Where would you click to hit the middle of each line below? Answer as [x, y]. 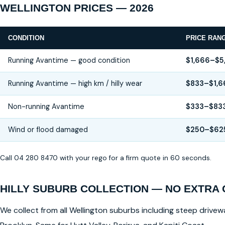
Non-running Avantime [46, 106]
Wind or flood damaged [48, 129]
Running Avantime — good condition [69, 60]
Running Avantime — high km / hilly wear [75, 83]
